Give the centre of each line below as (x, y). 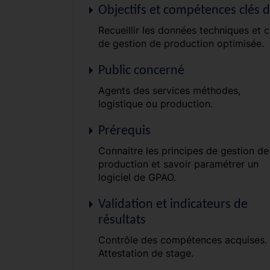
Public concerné (141, 71)
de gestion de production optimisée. (181, 43)
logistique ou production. (155, 103)
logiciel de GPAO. (137, 177)
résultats (122, 220)
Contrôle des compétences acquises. (183, 240)
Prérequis (124, 131)
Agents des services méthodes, (169, 90)
